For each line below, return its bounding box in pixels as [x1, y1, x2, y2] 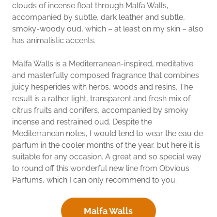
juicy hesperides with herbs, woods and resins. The [12, 82, 193, 92]
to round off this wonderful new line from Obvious [12, 163, 189, 173]
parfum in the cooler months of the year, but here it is [12, 140, 200, 150]
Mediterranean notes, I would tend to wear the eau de [12, 128, 203, 138]
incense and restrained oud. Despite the [12, 117, 152, 126]
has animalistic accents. [12, 35, 95, 45]
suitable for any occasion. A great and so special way [12, 152, 201, 161]
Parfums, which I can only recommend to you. [12, 175, 177, 185]
